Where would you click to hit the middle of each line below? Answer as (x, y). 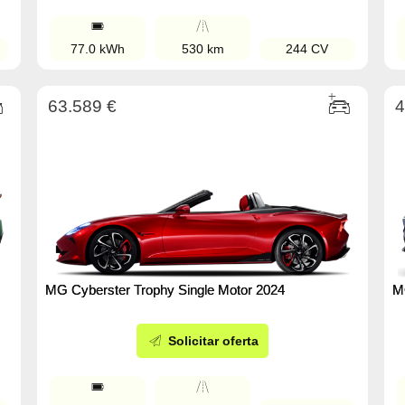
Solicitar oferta (211, 341)
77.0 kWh (98, 49)
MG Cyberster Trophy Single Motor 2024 (165, 290)
